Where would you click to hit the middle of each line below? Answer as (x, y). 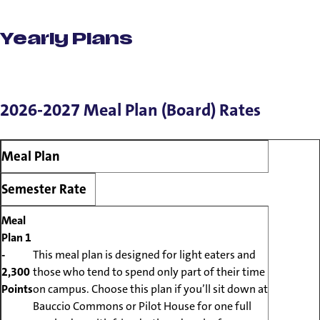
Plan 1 (16, 237)
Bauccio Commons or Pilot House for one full (142, 306)
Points (17, 289)
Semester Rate (44, 189)
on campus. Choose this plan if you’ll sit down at (150, 289)
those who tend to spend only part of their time (149, 271)
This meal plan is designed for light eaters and (144, 254)
